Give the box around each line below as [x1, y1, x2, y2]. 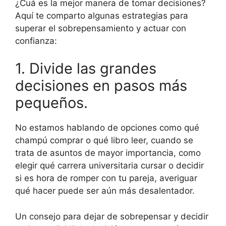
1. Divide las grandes [15, 60, 156, 78]
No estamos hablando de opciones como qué [15, 123, 199, 133]
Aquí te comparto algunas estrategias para [15, 10, 188, 21]
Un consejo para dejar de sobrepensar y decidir [15, 211, 208, 221]
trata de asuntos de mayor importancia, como [15, 148, 201, 158]
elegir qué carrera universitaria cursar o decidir [15, 160, 204, 171]
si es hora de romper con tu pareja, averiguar [15, 173, 197, 184]
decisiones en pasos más [15, 77, 187, 95]
